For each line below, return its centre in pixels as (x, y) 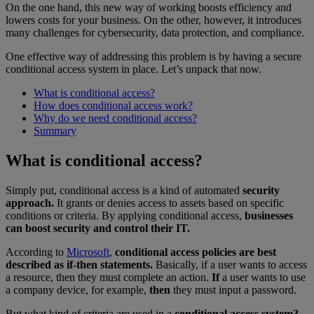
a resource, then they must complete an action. (109, 278)
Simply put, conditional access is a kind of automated (124, 191)
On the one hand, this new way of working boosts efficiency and (149, 8)
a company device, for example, (77, 290)
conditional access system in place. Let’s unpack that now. (134, 69)
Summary (55, 131)
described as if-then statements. (79, 265)
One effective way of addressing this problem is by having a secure (153, 57)
